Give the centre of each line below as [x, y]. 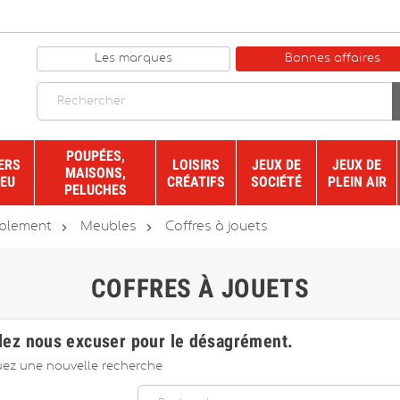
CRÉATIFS [196, 181]
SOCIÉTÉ [276, 181]
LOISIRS [196, 164]
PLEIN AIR [357, 181]
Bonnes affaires [333, 58]
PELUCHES [95, 190]
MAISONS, [95, 173]
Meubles [108, 227]
